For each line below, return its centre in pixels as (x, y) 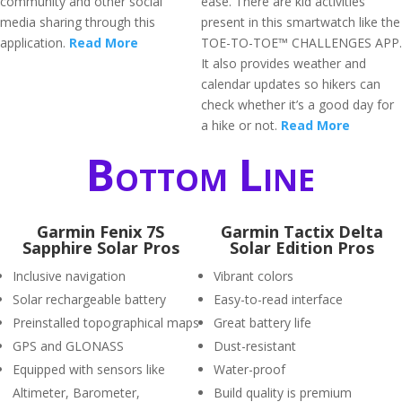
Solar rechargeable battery (89, 299)
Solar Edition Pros (301, 248)
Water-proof (249, 369)
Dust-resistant (255, 346)
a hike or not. (241, 125)
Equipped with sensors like (89, 369)
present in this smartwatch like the (301, 22)
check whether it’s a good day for (297, 105)
